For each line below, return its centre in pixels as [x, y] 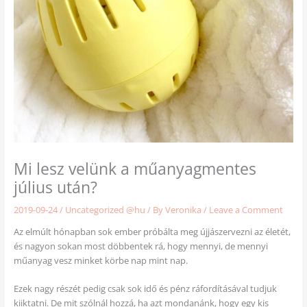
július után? [55, 188]
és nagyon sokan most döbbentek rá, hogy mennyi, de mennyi [140, 246]
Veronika [184, 210]
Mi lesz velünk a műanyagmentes [135, 169]
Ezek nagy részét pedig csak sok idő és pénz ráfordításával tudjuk [145, 289]
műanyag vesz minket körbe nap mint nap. [100, 260]
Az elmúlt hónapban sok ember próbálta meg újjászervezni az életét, [152, 231]
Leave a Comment [246, 210]
